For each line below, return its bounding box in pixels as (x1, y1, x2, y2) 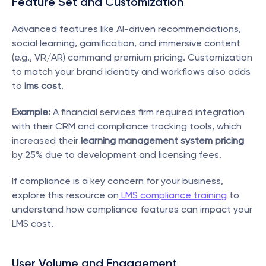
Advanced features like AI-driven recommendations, (12, 23, 241, 34)
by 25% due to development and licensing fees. (12, 149, 221, 160)
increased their (12, 135, 81, 146)
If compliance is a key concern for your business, (12, 175, 223, 186)
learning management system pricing (81, 135, 244, 146)
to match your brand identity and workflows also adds (12, 66, 251, 77)
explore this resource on (12, 189, 119, 201)
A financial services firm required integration (50, 106, 245, 118)
